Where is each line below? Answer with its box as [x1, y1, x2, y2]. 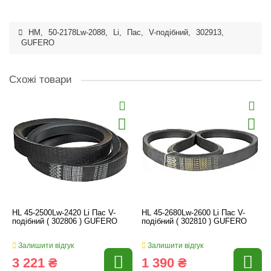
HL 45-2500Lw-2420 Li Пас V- [12, 208, 116, 217]
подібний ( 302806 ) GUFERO [12, 217, 117, 226]
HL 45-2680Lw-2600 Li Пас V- [142, 208, 245, 217]
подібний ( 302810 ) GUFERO [142, 217, 247, 226]
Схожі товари [9, 74, 72, 85]
